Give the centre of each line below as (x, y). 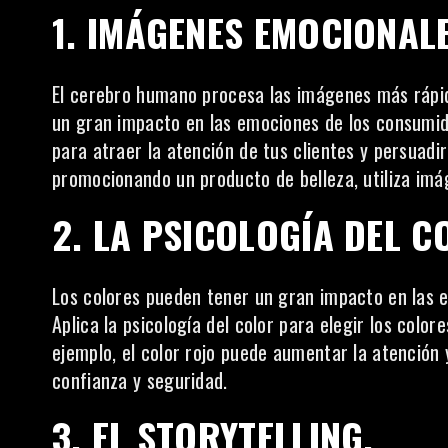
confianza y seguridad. (140, 380)
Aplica (78, 324)
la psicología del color (189, 324)
